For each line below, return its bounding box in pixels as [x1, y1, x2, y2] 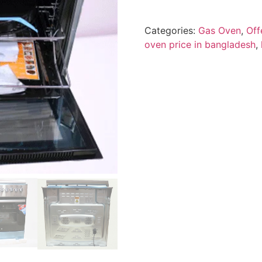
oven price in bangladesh [144, 39, 256, 51]
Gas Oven [198, 25, 241, 37]
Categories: [144, 25, 198, 37]
